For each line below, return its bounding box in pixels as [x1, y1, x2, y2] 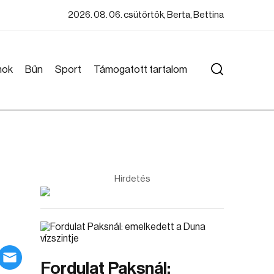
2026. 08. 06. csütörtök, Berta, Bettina [68, 10, 224, 20]
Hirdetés [114, 174, 150, 183]
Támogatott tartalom [94, 64, 187, 75]
